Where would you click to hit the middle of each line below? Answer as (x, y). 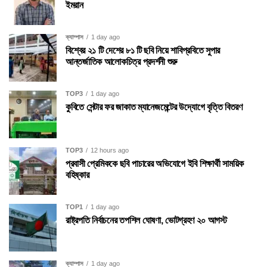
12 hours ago (110, 150)
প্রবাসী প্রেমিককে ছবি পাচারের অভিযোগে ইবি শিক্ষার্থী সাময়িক (155, 163)
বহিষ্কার (77, 175)
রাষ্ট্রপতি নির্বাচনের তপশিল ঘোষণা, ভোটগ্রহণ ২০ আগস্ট (146, 220)
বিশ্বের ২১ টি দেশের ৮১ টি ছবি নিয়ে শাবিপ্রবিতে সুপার (143, 50)
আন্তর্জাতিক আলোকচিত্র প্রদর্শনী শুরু (121, 61)
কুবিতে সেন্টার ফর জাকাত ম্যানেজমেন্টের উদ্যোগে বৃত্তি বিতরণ (154, 107)
